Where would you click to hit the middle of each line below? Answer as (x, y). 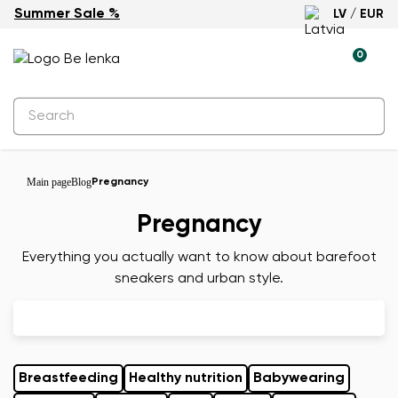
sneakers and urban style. (199, 279)
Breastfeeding (68, 378)
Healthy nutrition (186, 378)
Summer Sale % (67, 14)
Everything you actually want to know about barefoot (199, 258)
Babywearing (299, 378)
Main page (49, 182)
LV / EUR (358, 14)
